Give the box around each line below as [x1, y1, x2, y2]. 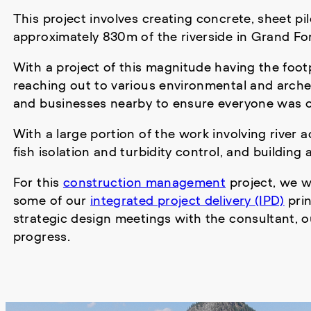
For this [12, 174, 63, 190]
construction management [62, 174, 226, 190]
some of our [12, 192, 90, 208]
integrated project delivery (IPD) [90, 192, 285, 208]
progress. [12, 228, 70, 244]
